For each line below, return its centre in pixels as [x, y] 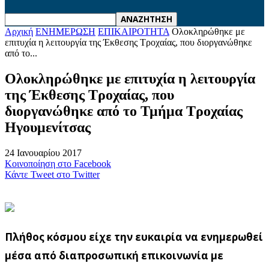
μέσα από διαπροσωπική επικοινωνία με [114, 255]
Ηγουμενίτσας [48, 127]
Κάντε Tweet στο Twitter [52, 174]
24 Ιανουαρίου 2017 [43, 153]
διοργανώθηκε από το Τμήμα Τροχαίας [124, 111]
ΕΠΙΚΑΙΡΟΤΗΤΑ [134, 32]
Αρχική [19, 32]
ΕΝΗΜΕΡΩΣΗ [65, 32]
